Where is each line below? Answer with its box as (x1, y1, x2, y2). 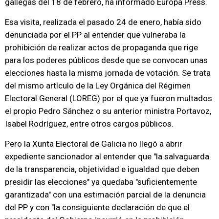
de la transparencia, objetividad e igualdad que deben (5, 164, 199, 174)
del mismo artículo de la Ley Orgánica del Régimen (5, 81, 191, 90)
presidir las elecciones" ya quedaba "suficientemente (5, 177, 197, 187)
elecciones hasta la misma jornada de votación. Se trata (5, 68, 211, 78)
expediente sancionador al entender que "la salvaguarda (5, 152, 209, 161)
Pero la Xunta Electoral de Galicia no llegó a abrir (5, 139, 182, 149)
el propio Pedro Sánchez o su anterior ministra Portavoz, (5, 106, 211, 116)
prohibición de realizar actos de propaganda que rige (5, 43, 198, 52)
